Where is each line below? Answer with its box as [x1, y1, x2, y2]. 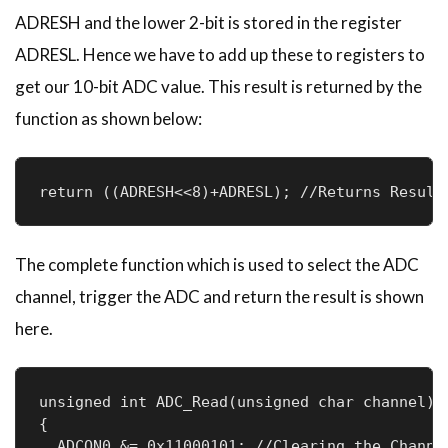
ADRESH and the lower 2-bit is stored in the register [15, 11, 402, 33]
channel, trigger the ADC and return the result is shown [15, 285, 424, 307]
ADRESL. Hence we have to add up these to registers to [15, 43, 425, 65]
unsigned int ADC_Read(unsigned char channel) [38, 392, 435, 411]
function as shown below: [15, 107, 202, 129]
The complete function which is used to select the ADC [15, 253, 419, 275]
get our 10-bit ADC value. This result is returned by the [15, 75, 422, 97]
